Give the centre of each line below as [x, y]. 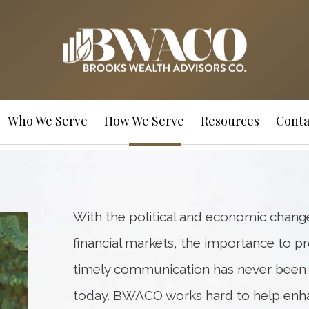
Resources [230, 121]
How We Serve [144, 121]
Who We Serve [48, 121]
